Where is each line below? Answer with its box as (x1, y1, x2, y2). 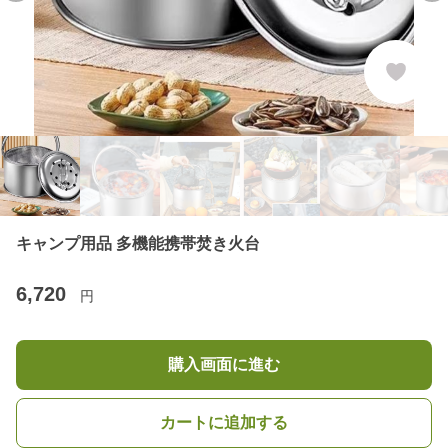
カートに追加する (160, 414, 288, 431)
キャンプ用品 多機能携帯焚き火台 (16, 235, 260, 252)
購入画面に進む (168, 356, 280, 373)
